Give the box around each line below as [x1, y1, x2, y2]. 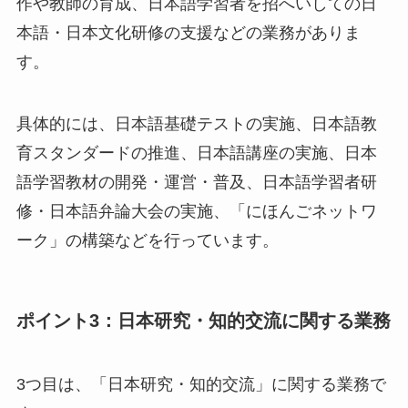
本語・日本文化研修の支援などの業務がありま [15, 24, 361, 43]
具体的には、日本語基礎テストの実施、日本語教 [15, 115, 377, 134]
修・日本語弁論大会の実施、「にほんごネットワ [15, 202, 377, 221]
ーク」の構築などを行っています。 [15, 231, 279, 250]
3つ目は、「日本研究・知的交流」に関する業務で [15, 374, 386, 393]
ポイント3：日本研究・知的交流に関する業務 [15, 311, 391, 331]
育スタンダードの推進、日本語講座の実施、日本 [15, 144, 377, 163]
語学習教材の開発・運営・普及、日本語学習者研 [15, 173, 377, 192]
